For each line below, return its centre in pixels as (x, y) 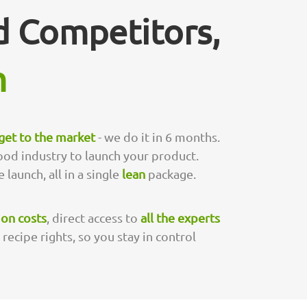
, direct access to (94, 217)
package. (172, 174)
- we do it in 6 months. (158, 137)
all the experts (180, 217)
